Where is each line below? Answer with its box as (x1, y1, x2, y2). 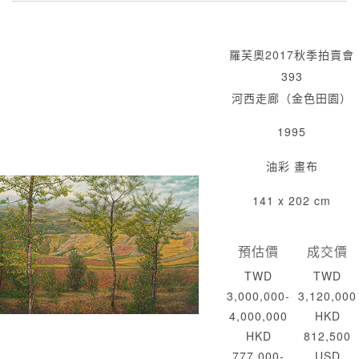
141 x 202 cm (252, 192, 331, 209)
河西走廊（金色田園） (232, 90, 352, 107)
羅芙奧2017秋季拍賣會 (229, 46, 354, 63)
